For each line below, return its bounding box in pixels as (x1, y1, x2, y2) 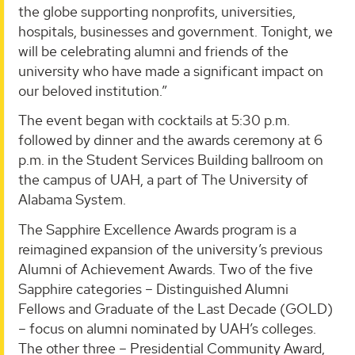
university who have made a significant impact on (18, 61, 323, 80)
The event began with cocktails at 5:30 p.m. (18, 111, 290, 130)
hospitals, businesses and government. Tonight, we (18, 21, 333, 40)
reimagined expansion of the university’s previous (18, 239, 323, 258)
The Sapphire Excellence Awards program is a (18, 219, 296, 239)
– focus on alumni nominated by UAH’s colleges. (18, 319, 316, 338)
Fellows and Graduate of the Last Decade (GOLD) (18, 299, 333, 318)
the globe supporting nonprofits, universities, (18, 2, 296, 21)
